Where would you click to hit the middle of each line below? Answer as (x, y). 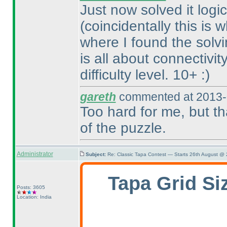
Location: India (34, 197)
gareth (98, 97)
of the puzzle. (123, 128)
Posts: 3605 (31, 187)
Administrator (35, 154)
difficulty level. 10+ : (142, 75)
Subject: (96, 154)
